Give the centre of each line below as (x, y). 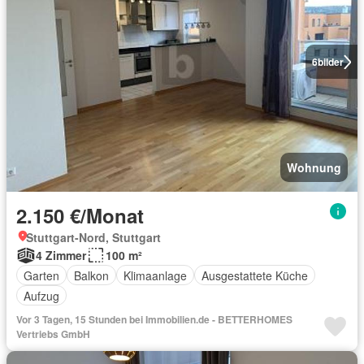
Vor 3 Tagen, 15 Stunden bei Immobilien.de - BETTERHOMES (154, 319)
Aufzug (41, 295)
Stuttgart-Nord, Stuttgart (93, 237)
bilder (330, 62)
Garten (41, 275)
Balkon (91, 275)
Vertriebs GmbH (53, 334)
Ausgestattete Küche (255, 275)
